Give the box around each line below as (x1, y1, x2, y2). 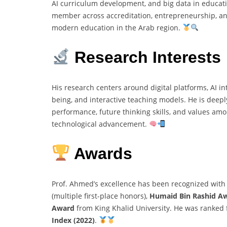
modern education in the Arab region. (52, 22, 182, 32)
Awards (70, 144, 133, 163)
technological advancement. (52, 119, 149, 129)
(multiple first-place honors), (52, 191, 149, 201)
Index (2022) (52, 215, 95, 225)
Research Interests (70, 48, 221, 67)
